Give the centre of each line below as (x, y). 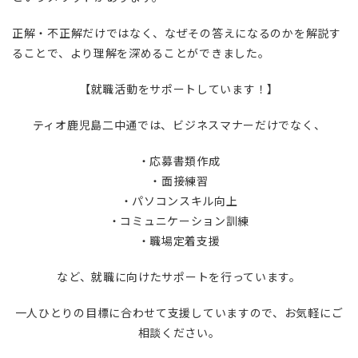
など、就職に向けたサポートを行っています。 (179, 277)
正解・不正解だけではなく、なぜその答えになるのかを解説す (177, 33)
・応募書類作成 (179, 161)
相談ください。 (179, 333)
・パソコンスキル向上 (179, 201)
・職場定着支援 (179, 241)
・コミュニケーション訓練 (179, 221)
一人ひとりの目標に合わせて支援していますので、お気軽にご (179, 313)
